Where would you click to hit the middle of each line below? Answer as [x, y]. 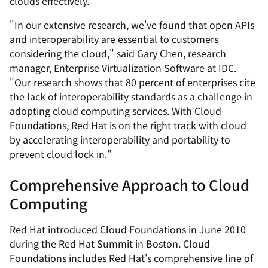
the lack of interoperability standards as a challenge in [131, 96]
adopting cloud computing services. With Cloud [115, 111]
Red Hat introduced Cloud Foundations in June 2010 [128, 229]
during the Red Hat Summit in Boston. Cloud [110, 243]
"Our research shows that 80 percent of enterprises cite [133, 82]
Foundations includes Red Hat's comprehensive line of [131, 258]
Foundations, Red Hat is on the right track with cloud [128, 125]
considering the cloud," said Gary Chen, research [118, 53]
